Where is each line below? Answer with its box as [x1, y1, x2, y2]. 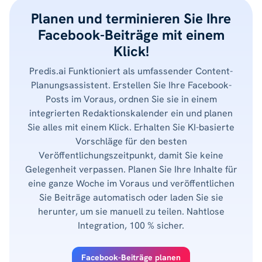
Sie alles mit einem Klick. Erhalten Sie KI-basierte [27, 120, 235, 133]
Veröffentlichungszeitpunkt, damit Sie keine [39, 149, 223, 161]
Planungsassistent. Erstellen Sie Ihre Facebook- [30, 78, 232, 91]
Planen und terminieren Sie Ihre [31, 9, 231, 27]
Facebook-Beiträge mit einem [37, 25, 225, 44]
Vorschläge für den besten [75, 135, 187, 147]
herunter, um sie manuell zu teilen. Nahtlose [37, 205, 225, 218]
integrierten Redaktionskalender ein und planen [29, 106, 233, 119]
